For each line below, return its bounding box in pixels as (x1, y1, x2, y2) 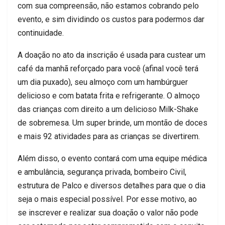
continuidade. (18, 28, 64, 38)
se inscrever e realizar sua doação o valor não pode (18, 207, 198, 217)
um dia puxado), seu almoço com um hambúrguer (18, 77, 188, 87)
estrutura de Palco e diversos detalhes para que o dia (18, 180, 205, 190)
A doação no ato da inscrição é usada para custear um (18, 50, 205, 60)
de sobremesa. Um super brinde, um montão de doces (18, 118, 207, 128)
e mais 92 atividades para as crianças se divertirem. (18, 131, 200, 141)
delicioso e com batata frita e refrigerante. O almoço (18, 90, 200, 100)
